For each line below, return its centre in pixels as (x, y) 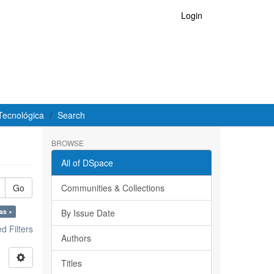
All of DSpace (87, 163)
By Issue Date (88, 213)
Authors (76, 238)
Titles (71, 263)
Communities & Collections (113, 188)
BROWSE (67, 143)
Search (71, 115)
